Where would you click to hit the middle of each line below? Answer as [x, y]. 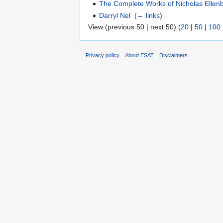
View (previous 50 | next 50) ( [134, 27]
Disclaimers [174, 55]
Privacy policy [103, 55]
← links [149, 15]
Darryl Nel [115, 15]
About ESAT [140, 55]
